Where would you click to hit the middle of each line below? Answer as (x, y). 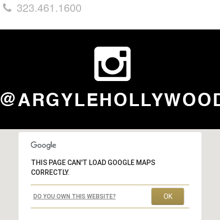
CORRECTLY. (50, 172)
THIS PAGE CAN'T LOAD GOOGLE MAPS (93, 162)
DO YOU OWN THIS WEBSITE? (74, 196)
